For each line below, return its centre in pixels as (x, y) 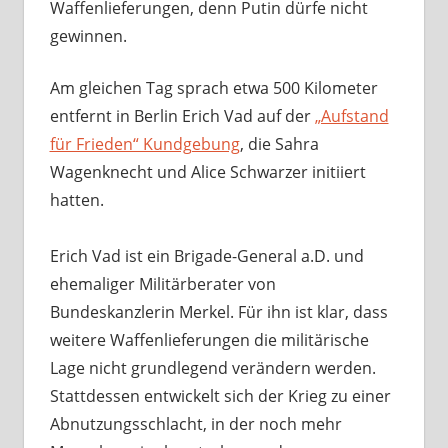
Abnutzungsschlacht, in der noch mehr (195, 424)
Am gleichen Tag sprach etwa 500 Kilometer (213, 88)
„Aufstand (351, 116)
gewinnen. (88, 36)
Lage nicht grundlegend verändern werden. (212, 368)
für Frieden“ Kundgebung (144, 144)
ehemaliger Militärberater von (162, 284)
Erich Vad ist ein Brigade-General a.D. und (206, 256)
